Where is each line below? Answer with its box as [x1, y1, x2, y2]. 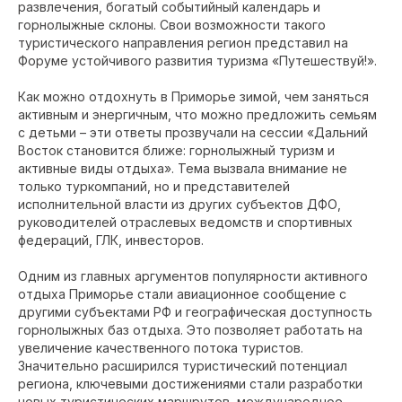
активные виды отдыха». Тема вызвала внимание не [18, 161, 347, 176]
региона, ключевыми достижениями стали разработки [18, 376, 363, 391]
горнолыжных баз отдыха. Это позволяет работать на [18, 322, 363, 337]
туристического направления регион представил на [18, 35, 348, 50]
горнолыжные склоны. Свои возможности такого [18, 17, 326, 32]
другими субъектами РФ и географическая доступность [18, 304, 372, 319]
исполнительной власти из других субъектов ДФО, [18, 197, 341, 212]
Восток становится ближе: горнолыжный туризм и [18, 143, 335, 158]
